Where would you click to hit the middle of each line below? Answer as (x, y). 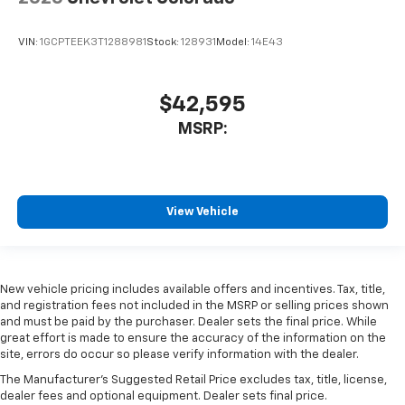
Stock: (164, 43)
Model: (234, 43)
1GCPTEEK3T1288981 (93, 43)
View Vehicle (202, 212)
